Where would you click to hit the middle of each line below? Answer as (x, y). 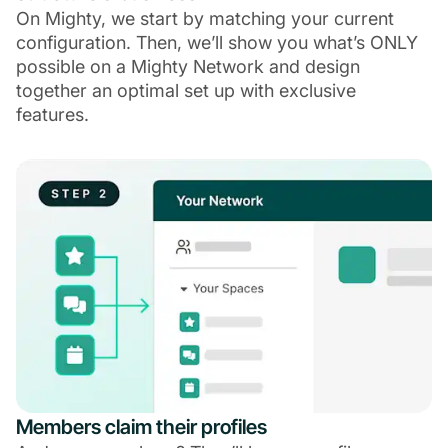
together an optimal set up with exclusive (186, 91)
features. (52, 115)
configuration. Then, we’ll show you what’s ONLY (217, 43)
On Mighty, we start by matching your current (205, 19)
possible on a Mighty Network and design (188, 67)
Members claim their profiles (141, 427)
